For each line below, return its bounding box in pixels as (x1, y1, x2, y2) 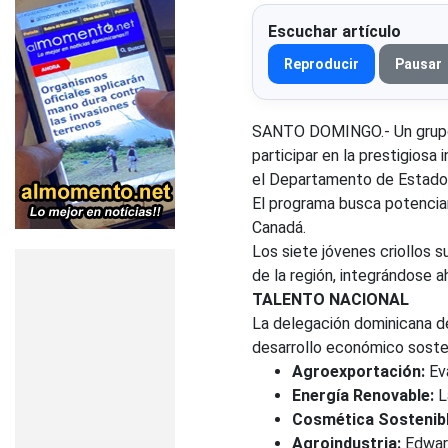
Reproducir (284, 55, 359, 72)
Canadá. (252, 217, 306, 237)
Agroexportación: (292, 361, 425, 381)
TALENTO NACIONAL (252, 289, 409, 309)
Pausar (395, 55, 442, 72)
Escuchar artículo (268, 21, 401, 41)
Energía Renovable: (292, 385, 434, 405)
